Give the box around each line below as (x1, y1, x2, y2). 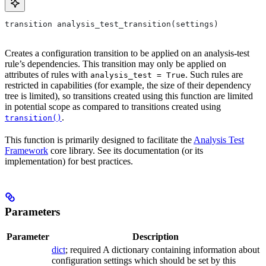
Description (132, 232, 179, 242)
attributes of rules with (5, 69, 90, 80)
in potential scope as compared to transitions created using (5, 102, 221, 112)
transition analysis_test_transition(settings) (5, 20, 218, 29)
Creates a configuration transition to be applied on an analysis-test (5, 48, 249, 59)
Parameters (5, 205, 60, 218)
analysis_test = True (90, 71, 185, 80)
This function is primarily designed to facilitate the (5, 135, 194, 145)
